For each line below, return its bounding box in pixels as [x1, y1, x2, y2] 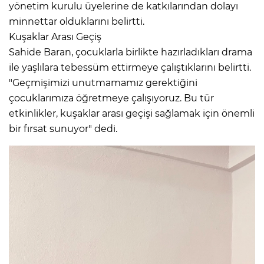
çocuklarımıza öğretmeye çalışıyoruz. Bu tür [9, 92, 214, 104]
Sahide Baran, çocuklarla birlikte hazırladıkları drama [9, 46, 252, 58]
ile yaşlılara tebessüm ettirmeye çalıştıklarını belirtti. [9, 61, 251, 73]
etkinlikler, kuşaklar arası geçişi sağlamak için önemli [9, 107, 255, 119]
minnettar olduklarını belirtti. [9, 15, 144, 27]
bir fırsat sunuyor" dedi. [9, 123, 117, 134]
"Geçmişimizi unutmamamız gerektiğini [9, 77, 197, 88]
